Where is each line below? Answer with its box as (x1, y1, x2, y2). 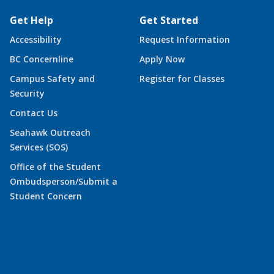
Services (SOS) (10, 141, 68, 153)
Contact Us (10, 106, 57, 119)
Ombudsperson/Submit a (10, 175, 117, 187)
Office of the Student (10, 160, 101, 172)
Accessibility (10, 33, 62, 45)
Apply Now (139, 53, 185, 65)
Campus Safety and (10, 72, 95, 84)
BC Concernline (10, 53, 73, 65)
